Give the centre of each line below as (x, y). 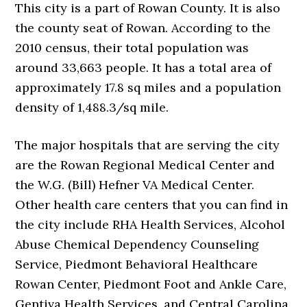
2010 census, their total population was (132, 47)
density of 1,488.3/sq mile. (92, 107)
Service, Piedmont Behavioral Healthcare (137, 264)
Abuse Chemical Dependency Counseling (137, 244)
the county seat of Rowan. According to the (143, 27)
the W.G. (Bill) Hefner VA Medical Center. (135, 184)
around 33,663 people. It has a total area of (144, 67)
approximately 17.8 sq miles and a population (148, 87)
